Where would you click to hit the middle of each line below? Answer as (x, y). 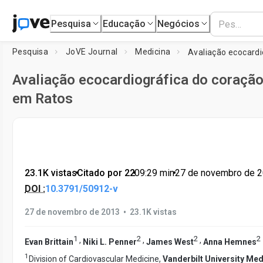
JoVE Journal (92, 52)
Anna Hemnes (230, 242)
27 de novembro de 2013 (72, 212)
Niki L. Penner (110, 242)
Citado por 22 (106, 173)
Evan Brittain (49, 242)
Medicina (153, 52)
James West (170, 242)
